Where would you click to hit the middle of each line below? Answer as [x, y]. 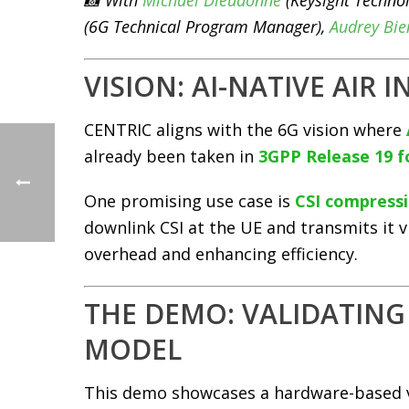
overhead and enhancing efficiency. [221, 254]
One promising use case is [189, 201]
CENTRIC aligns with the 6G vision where [245, 130]
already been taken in [171, 156]
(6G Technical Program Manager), [207, 26]
